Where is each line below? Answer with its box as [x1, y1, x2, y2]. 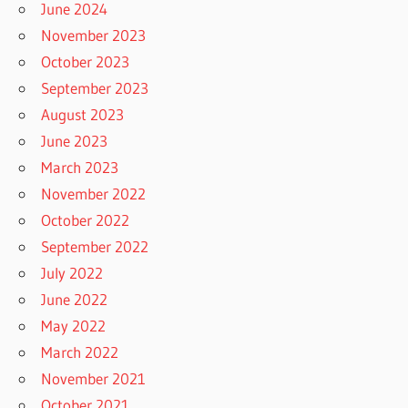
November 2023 [41, 25, 147, 45]
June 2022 [41, 289, 108, 309]
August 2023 [41, 104, 125, 124]
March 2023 [41, 157, 119, 177]
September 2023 [41, 77, 149, 97]
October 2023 [41, 51, 130, 71]
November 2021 [41, 368, 147, 388]
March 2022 [41, 342, 119, 362]
